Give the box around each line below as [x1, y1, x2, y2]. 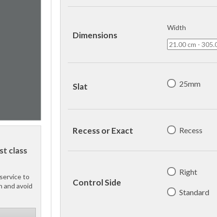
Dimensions [73, 30, 117, 41]
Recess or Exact [73, 125, 133, 136]
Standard [179, 187, 210, 197]
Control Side [73, 177, 121, 188]
